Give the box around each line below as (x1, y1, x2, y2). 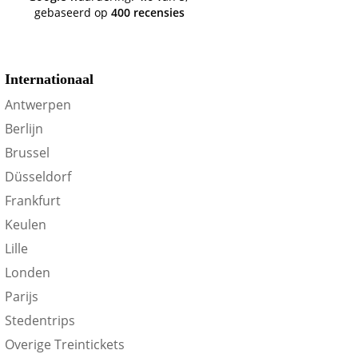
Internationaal (5, 71, 94, 88)
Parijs (5, 288, 39, 306)
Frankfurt (5, 192, 62, 210)
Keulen (5, 216, 47, 234)
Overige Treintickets (5, 336, 125, 354)
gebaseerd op (34, 5, 112, 20)
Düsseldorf (5, 168, 72, 186)
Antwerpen (5, 96, 72, 114)
